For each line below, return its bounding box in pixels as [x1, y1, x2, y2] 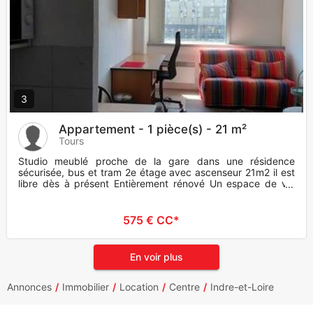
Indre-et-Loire [210, 281, 274, 293]
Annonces [7, 281, 52, 293]
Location [119, 281, 159, 293]
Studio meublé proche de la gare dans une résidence [18, 155, 295, 168]
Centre [169, 281, 200, 293]
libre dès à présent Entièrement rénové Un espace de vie [18, 177, 295, 190]
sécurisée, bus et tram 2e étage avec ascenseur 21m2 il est [18, 166, 295, 179]
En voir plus [130, 251, 183, 263]
